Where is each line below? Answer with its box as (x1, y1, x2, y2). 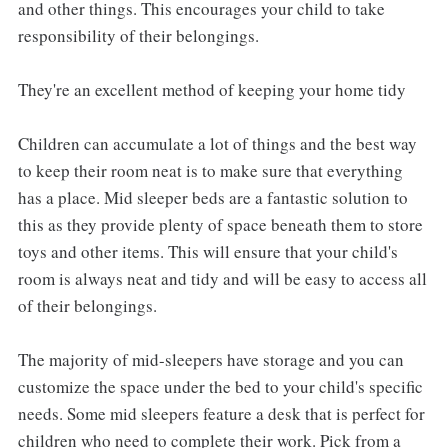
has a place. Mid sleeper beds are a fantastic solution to (17, 185, 408, 209)
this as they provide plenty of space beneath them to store (17, 212, 423, 236)
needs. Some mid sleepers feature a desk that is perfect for (17, 401, 425, 425)
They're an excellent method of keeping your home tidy (17, 77, 406, 101)
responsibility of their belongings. (17, 23, 259, 47)
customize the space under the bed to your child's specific (17, 374, 423, 398)
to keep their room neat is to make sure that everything (17, 158, 403, 182)
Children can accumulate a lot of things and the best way (17, 131, 417, 155)
